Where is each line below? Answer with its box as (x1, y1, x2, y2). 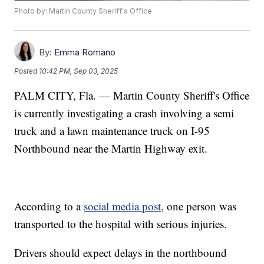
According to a (14, 199, 84, 214)
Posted (14, 66, 39, 75)
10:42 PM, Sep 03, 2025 (39, 66, 118, 75)
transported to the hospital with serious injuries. (14, 216, 227, 232)
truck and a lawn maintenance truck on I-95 (14, 123, 210, 138)
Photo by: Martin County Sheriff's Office (14, 6, 153, 16)
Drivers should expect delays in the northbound (14, 245, 227, 260)
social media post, (84, 199, 164, 214)
